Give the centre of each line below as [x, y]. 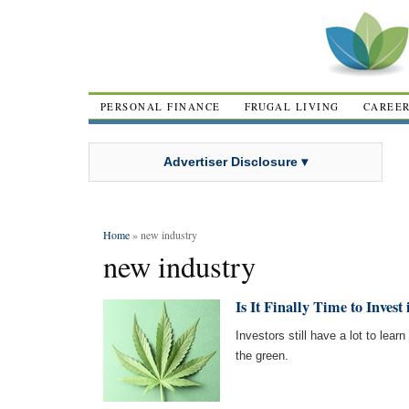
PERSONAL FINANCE [161, 106]
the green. [262, 356]
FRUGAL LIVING [292, 106]
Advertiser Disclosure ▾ [236, 161]
